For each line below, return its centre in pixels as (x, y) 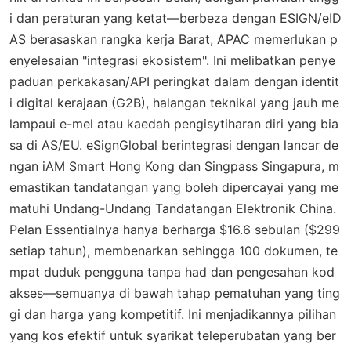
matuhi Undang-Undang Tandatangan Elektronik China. (173, 208)
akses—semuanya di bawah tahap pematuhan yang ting (175, 293)
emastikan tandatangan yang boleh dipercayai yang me (174, 187)
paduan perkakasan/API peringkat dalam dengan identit (174, 81)
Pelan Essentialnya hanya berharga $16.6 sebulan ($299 (175, 229)
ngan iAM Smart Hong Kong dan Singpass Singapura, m (174, 166)
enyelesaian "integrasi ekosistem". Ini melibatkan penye (172, 60)
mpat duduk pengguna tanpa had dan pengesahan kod (172, 271)
